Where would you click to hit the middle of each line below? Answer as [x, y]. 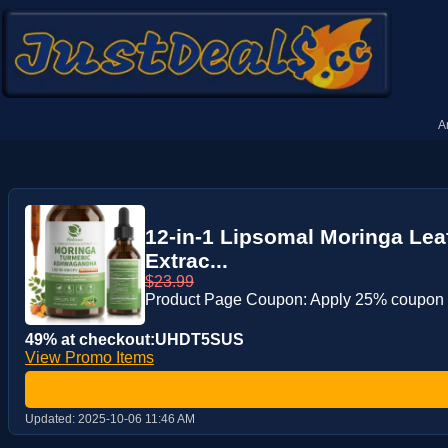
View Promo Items [89, 357]
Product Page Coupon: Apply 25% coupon [294, 299]
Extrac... [186, 260]
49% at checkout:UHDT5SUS [134, 339]
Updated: [51, 418]
